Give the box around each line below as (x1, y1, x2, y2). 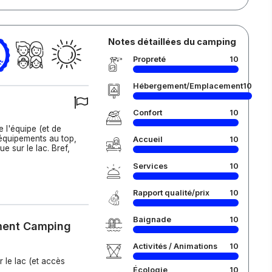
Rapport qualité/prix (132, 188, 209, 197)
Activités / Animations (132, 242, 217, 251)
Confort (132, 108, 162, 117)
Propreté (132, 55, 166, 64)
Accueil (132, 135, 163, 144)
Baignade (132, 215, 171, 224)
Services (132, 161, 168, 171)
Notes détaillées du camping (107, 36, 236, 47)
